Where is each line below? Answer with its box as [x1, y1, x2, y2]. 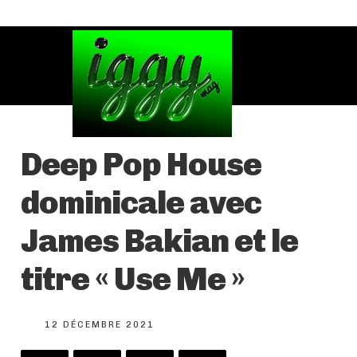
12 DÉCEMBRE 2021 [45, 319, 155, 330]
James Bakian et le [21, 221, 298, 260]
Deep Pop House [21, 144, 261, 183]
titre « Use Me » [21, 259, 245, 298]
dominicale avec [21, 182, 261, 222]
